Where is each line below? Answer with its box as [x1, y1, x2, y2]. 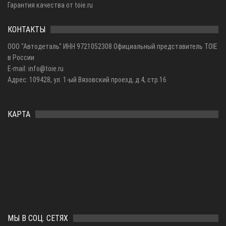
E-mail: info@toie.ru [8, 64, 64, 73]
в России [8, 53, 34, 62]
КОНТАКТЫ [8, 24, 45, 34]
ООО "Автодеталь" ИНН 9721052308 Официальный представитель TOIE [8, 42, 217, 50]
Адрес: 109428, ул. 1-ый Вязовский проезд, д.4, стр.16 [8, 75, 166, 84]
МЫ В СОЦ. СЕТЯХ [8, 213, 68, 223]
